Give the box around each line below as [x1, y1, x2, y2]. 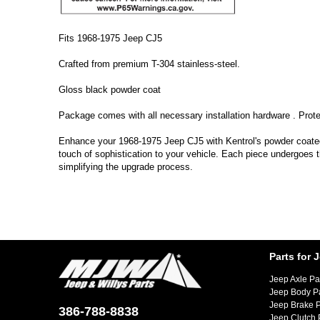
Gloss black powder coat [59, 84, 161, 95]
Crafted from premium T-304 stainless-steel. [59, 59, 240, 69]
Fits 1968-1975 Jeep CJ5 [59, 33, 162, 44]
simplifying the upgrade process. [59, 161, 193, 172]
